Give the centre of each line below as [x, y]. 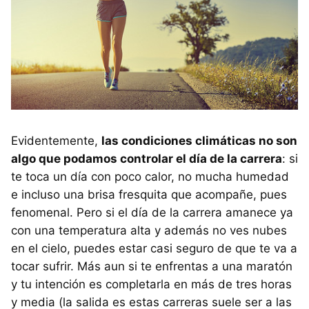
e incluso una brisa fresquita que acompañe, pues [149, 194]
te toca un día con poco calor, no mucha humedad [150, 176]
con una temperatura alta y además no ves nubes [149, 230]
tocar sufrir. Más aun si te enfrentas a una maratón [152, 266]
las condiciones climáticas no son [199, 140]
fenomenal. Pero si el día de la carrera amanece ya [152, 212]
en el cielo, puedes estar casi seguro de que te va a [154, 248]
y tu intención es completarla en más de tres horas [151, 284]
